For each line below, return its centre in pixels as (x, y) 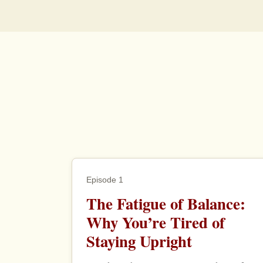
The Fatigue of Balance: (166, 204)
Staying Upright (139, 241)
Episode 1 (105, 180)
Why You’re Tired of (156, 222)
